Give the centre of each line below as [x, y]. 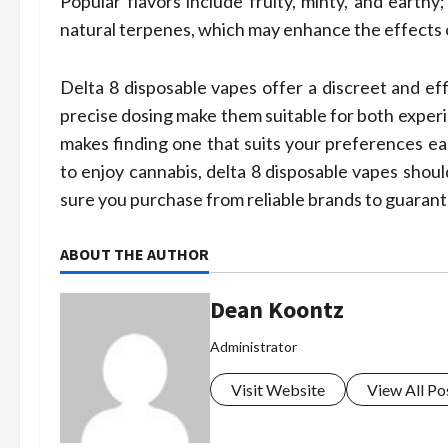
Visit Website [278, 389]
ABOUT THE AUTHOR [134, 254]
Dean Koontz [277, 309]
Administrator [253, 346]
